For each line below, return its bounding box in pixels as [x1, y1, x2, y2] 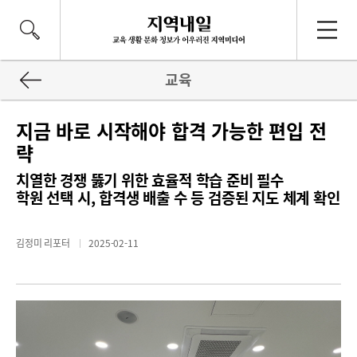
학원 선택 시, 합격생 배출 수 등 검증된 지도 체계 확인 [16, 186, 340, 209]
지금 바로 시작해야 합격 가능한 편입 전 [16, 116, 327, 145]
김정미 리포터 [16, 236, 73, 250]
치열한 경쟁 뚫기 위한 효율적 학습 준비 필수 [16, 169, 284, 191]
